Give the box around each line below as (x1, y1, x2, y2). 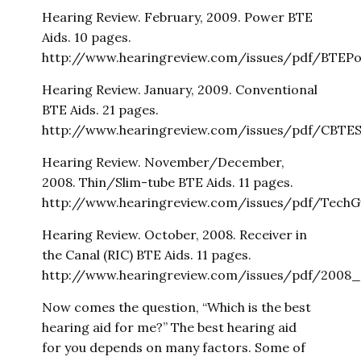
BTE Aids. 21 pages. (42, 102, 160, 118)
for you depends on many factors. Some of (42, 339, 306, 355)
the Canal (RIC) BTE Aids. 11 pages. (42, 247, 252, 263)
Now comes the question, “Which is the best (42, 299, 312, 315)
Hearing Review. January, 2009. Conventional (42, 81, 318, 98)
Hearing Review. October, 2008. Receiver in (42, 226, 308, 243)
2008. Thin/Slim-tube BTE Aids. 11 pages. (42, 174, 294, 190)
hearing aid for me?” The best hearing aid (42, 319, 297, 335)
